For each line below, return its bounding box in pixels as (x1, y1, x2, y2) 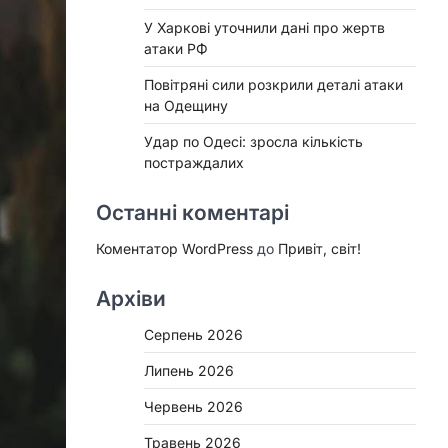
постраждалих (144, 153, 244, 171)
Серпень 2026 (144, 325, 243, 343)
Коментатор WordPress (96, 239, 253, 257)
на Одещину (144, 96, 228, 114)
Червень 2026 (144, 397, 243, 415)
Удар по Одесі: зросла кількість (144, 132, 363, 150)
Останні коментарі (96, 199, 289, 225)
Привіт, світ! (278, 239, 361, 257)
